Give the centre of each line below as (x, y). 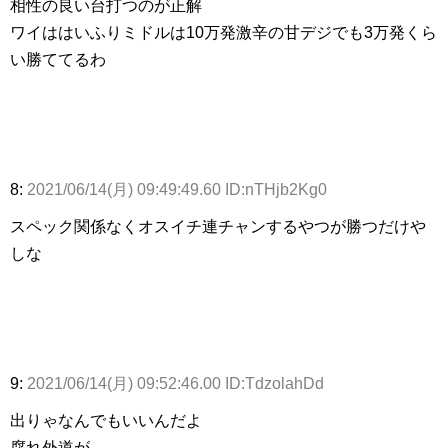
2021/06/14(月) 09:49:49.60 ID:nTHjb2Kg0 (177, 190)
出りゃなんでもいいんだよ (106, 421)
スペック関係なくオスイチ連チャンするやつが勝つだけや (218, 227)
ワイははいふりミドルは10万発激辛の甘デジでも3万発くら (223, 33)
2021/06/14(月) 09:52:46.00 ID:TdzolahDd (175, 384)
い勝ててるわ (58, 60)
